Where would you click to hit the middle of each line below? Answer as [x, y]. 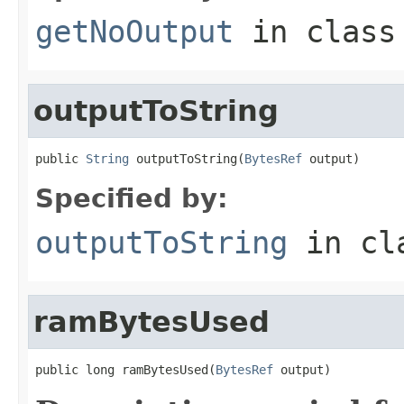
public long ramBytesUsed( [125, 369]
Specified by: [132, 198]
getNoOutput [134, 31]
